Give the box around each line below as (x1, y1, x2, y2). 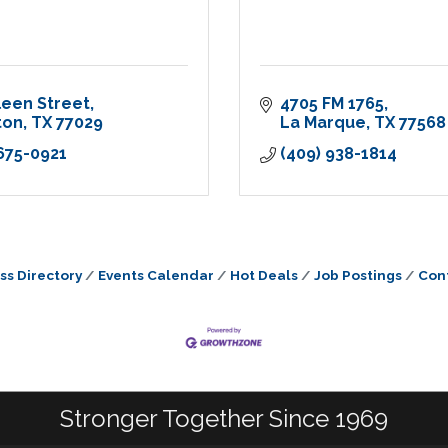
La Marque (280, 113, 366, 133)
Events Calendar (97, 267, 214, 284)
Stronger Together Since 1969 (60, 403, 388, 433)
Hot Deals (229, 267, 298, 284)
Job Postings (313, 267, 402, 284)
